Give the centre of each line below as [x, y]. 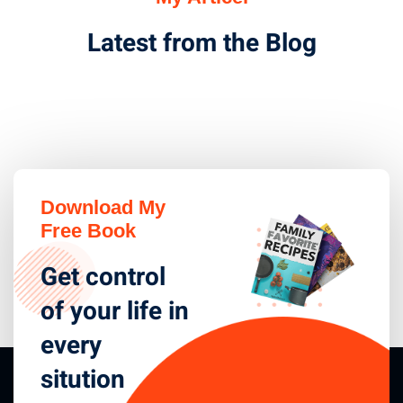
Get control [103, 278]
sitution [83, 381]
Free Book [88, 231]
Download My [103, 208]
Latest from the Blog [201, 44]
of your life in [115, 312]
